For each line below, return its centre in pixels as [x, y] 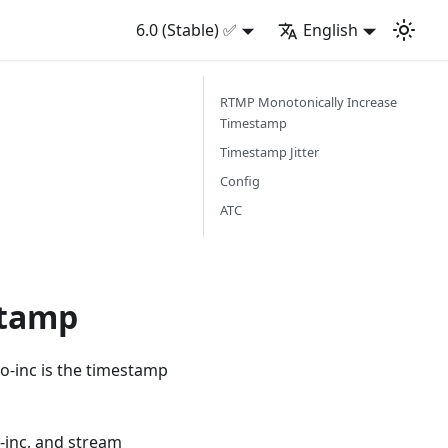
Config [240, 181]
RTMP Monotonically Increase [308, 102]
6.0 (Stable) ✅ [186, 30]
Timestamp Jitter [269, 152]
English [331, 30]
